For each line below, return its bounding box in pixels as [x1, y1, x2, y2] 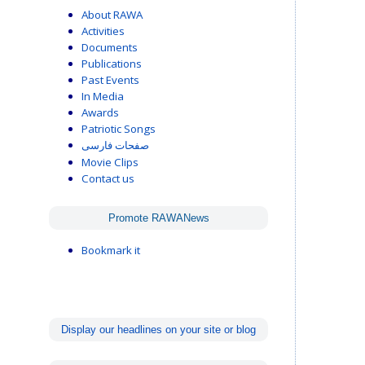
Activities [81, 23, 125, 38]
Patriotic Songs [81, 121, 156, 136]
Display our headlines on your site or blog [61, 323, 257, 336]
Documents [81, 39, 138, 55]
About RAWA [81, 7, 143, 22]
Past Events [81, 72, 139, 87]
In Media [81, 88, 124, 103]
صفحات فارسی [81, 139, 149, 152]
